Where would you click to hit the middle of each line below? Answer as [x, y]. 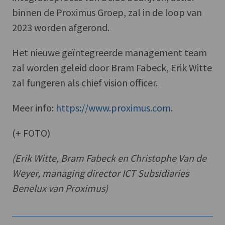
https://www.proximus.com [113, 108]
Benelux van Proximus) [60, 188]
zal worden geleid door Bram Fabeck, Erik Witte [112, 68]
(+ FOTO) [31, 133]
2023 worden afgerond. [61, 28]
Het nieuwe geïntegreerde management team [109, 53]
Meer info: [34, 108]
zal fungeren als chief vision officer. [85, 83]
